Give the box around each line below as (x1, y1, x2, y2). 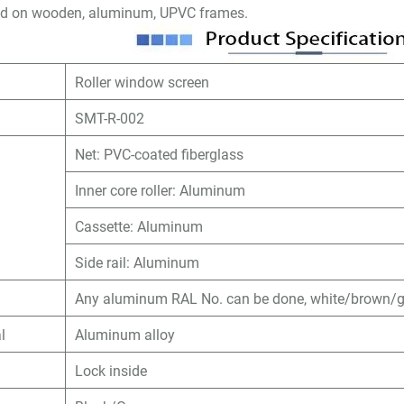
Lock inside (75, 361, 148, 380)
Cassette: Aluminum (75, 216, 204, 235)
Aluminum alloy (75, 325, 176, 344)
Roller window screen (75, 72, 210, 91)
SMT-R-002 (75, 108, 145, 127)
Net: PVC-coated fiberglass (75, 144, 244, 163)
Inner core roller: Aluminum (75, 180, 246, 199)
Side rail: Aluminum (75, 252, 200, 271)
